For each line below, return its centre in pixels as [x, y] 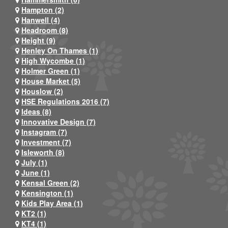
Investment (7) [46, 142]
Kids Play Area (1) [52, 203]
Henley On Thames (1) [60, 50]
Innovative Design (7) [59, 121]
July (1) [34, 162]
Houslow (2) [42, 91]
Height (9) [38, 40]
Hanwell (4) [41, 20]
